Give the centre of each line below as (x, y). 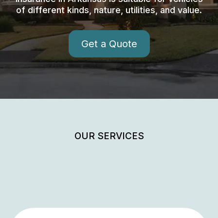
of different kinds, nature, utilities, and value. (109, 10)
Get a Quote (109, 44)
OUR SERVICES (109, 136)
